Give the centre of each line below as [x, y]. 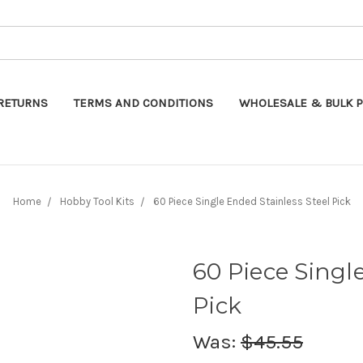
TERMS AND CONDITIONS [143, 102]
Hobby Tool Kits [97, 201]
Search [157, 34]
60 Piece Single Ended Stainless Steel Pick [252, 201]
